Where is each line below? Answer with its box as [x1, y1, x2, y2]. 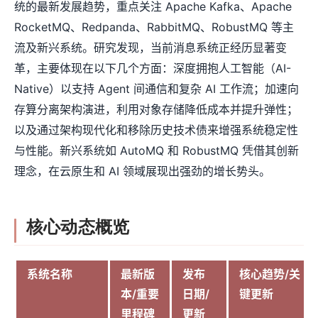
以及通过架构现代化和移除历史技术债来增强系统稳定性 [14, 123, 298, 138]
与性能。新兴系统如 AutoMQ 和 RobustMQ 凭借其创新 [14, 143, 299, 158]
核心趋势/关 [239, 267, 300, 282]
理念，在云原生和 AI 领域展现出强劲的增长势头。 [14, 164, 270, 179]
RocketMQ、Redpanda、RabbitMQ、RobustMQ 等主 [14, 20, 294, 35]
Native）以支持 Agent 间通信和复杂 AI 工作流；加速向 [14, 82, 299, 97]
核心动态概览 [26, 218, 130, 237]
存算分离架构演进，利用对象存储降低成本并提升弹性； [14, 102, 298, 117]
